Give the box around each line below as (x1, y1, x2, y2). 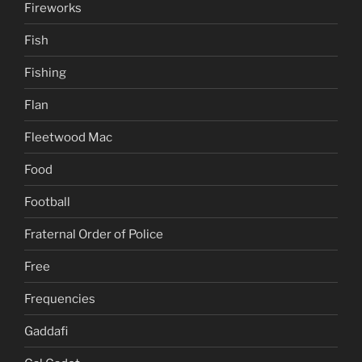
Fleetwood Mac (24, 129, 112, 145)
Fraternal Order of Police (24, 226, 163, 242)
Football (24, 194, 70, 209)
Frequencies (24, 291, 95, 306)
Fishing (24, 65, 66, 80)
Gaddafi (24, 323, 68, 339)
